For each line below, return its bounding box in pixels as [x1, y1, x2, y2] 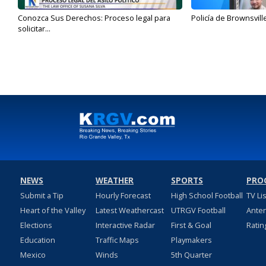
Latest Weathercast [95, 205, 164, 216]
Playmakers [170, 235, 212, 246]
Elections [20, 220, 52, 231]
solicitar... [18, 23, 50, 34]
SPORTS [170, 175, 203, 186]
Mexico [20, 249, 46, 261]
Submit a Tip [20, 190, 64, 201]
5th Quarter [170, 249, 212, 261]
